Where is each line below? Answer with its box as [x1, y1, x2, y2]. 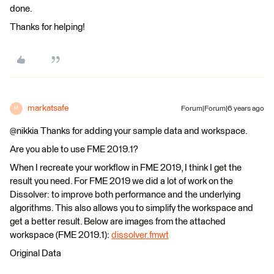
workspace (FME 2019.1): [10, 230, 111, 240]
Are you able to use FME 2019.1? [10, 144, 138, 154]
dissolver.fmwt [111, 230, 169, 240]
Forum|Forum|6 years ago [181, 105, 264, 113]
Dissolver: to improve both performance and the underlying [10, 190, 240, 199]
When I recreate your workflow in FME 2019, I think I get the [10, 163, 242, 172]
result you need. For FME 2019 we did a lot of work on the [10, 176, 233, 186]
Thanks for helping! [10, 22, 85, 32]
